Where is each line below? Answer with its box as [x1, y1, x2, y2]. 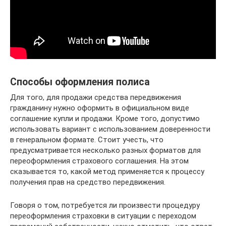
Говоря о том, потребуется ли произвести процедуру [10, 200, 200, 210]
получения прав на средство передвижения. [10, 177, 165, 187]
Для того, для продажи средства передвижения [10, 92, 181, 102]
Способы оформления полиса [10, 76, 150, 88]
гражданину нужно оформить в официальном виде [10, 103, 189, 112]
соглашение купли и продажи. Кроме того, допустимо [10, 114, 200, 123]
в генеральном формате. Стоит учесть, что [10, 135, 163, 144]
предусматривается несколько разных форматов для [10, 145, 201, 155]
